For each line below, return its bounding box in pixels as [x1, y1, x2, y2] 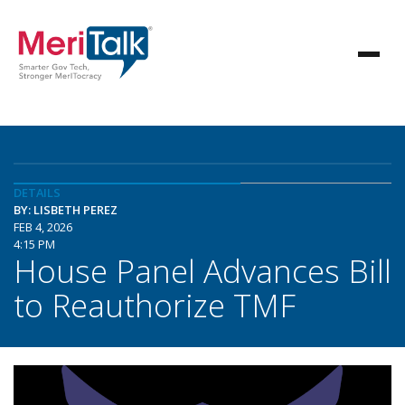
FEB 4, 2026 [14, 219, 72, 235]
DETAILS [14, 184, 61, 201]
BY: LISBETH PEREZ [14, 202, 118, 218]
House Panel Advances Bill [14, 249, 391, 292]
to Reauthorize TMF [14, 283, 296, 326]
